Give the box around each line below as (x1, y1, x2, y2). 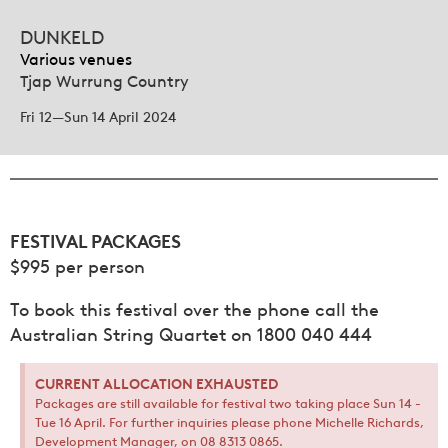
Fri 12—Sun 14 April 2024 (20, 105, 176, 126)
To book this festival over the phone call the (10, 294, 379, 320)
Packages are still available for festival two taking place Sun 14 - (35, 391, 421, 411)
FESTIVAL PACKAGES (10, 225, 181, 252)
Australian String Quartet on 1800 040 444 (10, 319, 372, 345)
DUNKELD (20, 23, 104, 49)
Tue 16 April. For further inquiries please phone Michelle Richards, (35, 410, 424, 430)
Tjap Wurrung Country (20, 69, 189, 92)
